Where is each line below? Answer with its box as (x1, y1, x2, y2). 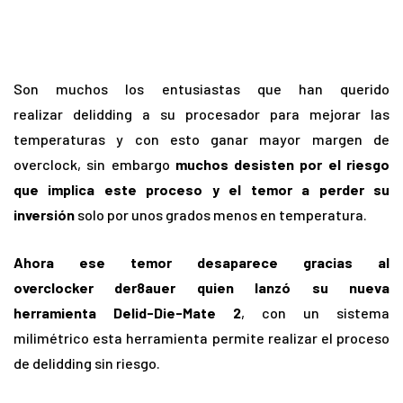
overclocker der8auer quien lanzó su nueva (13, 279, 390, 297)
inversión (13, 206, 75, 224)
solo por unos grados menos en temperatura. (75, 206, 367, 224)
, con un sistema (241, 304, 390, 322)
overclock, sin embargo (13, 156, 175, 174)
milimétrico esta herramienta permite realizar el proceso (13, 329, 390, 347)
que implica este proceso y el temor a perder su (13, 181, 390, 199)
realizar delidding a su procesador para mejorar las (13, 105, 390, 123)
